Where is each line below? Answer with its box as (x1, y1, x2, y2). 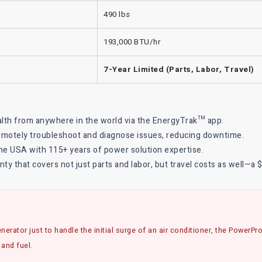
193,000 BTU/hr (104, 36, 160, 48)
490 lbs (104, 8, 130, 20)
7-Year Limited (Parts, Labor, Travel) (104, 63, 254, 75)
